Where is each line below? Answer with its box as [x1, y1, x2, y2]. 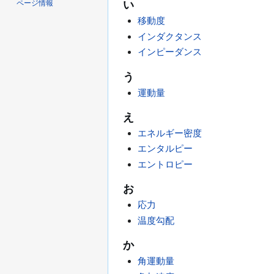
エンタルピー [138, 143, 193, 154]
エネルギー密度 [138, 127, 202, 138]
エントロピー [138, 158, 193, 169]
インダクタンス [138, 31, 202, 42]
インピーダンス [138, 46, 202, 57]
